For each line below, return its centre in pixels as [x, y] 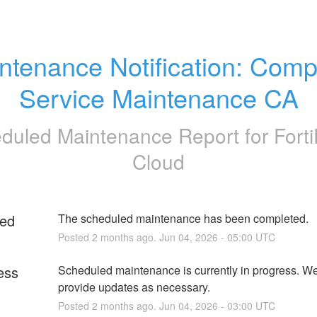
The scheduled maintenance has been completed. [183, 218]
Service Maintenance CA [158, 97]
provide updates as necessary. [134, 287]
